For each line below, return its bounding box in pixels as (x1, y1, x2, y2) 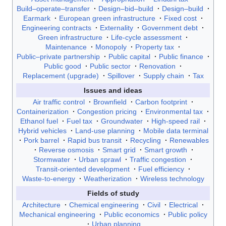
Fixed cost (163, 14, 197, 22)
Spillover (107, 71, 135, 80)
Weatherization (83, 174, 132, 183)
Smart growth (144, 145, 187, 154)
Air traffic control (32, 97, 85, 106)
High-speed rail (151, 117, 200, 125)
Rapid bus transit (68, 136, 122, 144)
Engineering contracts (22, 23, 91, 32)
